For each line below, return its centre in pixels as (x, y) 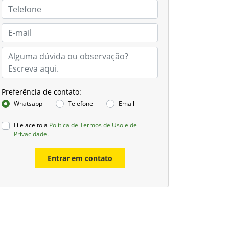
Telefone (81, 104)
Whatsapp (28, 104)
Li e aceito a (31, 125)
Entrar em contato (80, 158)
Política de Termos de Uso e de (93, 125)
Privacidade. (31, 134)
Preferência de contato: (41, 92)
